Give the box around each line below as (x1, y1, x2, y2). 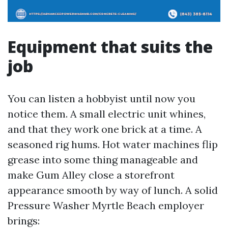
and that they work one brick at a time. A (8, 123, 202, 135)
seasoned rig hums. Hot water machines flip (8, 138, 218, 151)
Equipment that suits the (8, 36, 213, 58)
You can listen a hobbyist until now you (8, 92, 195, 105)
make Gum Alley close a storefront (8, 168, 175, 181)
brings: (8, 214, 40, 227)
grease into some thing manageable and (8, 153, 198, 166)
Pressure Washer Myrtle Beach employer (8, 199, 204, 212)
